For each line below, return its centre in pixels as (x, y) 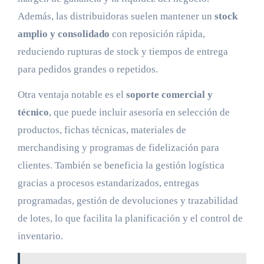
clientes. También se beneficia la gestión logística (121, 166)
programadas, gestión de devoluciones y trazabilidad (128, 201)
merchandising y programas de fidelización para (118, 148)
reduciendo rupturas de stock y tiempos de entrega (123, 52)
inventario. (40, 236)
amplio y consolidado (63, 34)
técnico (33, 113)
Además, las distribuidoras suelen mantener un (116, 16)
